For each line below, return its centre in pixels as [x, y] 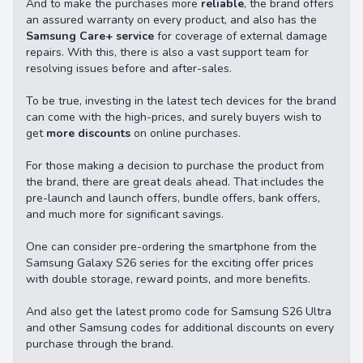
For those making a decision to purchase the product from [175, 166]
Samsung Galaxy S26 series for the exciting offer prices [170, 263]
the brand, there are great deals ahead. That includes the [175, 182]
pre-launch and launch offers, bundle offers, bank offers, [173, 198]
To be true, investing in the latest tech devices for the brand [181, 101]
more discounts [88, 133]
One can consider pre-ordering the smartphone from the [171, 247]
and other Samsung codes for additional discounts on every [180, 328]
